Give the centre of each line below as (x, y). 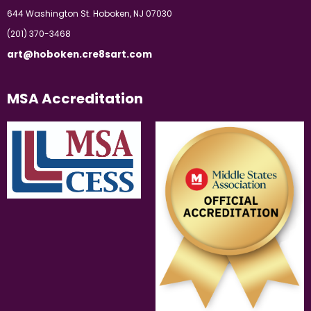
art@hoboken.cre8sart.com (79, 55)
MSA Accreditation (75, 99)
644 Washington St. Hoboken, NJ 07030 (90, 14)
